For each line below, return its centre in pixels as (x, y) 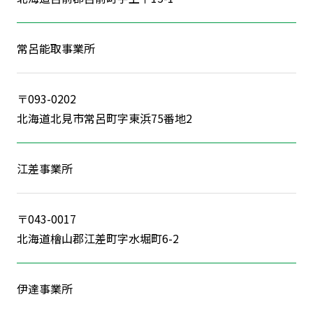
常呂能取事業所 (56, 48)
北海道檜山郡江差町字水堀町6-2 (97, 238)
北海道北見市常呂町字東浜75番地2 (104, 118)
